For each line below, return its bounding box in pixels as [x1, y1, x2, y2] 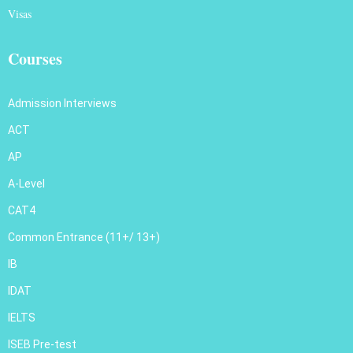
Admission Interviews [8, 97, 119, 110]
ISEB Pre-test [8, 338, 76, 351]
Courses [8, 47, 62, 71]
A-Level [8, 177, 45, 191]
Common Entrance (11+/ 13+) [8, 231, 160, 244]
